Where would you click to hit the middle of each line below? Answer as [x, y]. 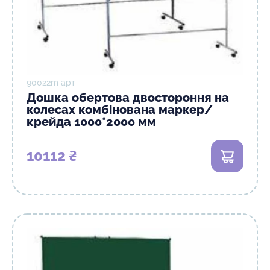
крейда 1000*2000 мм [91, 122]
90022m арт [51, 83]
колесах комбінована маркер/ [120, 110]
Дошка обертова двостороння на [128, 98]
